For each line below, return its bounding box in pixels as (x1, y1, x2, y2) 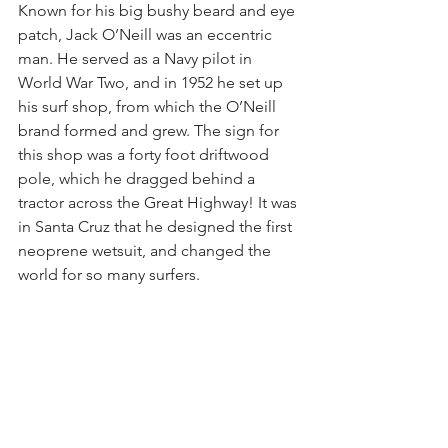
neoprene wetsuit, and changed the (18, 240, 275, 260)
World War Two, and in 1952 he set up (18, 72, 287, 92)
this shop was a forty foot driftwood (18, 144, 273, 164)
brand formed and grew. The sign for (18, 120, 283, 140)
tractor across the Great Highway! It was (18, 192, 301, 212)
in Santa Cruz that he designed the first (18, 216, 296, 236)
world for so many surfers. (18, 264, 200, 284)
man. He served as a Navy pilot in (18, 48, 256, 68)
